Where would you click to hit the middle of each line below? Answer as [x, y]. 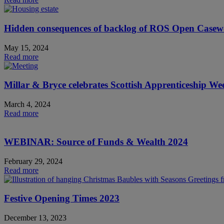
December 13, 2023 [35, 218]
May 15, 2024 [26, 47]
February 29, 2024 [33, 161]
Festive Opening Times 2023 [62, 198]
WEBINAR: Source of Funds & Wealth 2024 [96, 141]
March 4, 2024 [27, 104]
